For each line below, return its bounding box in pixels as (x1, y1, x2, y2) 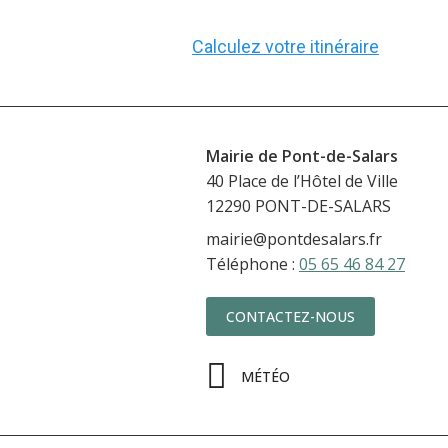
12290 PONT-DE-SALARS (205, 194, 391, 217)
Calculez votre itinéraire (192, 36, 379, 57)
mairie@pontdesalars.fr (205, 227, 382, 250)
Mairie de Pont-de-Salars (205, 144, 398, 167)
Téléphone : (205, 252, 299, 275)
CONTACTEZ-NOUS (225, 306, 355, 326)
